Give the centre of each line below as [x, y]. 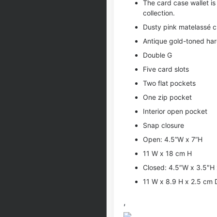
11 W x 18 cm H [167, 153]
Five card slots [166, 69]
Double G [157, 55]
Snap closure [163, 125]
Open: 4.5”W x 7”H [173, 139]
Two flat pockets [169, 83]
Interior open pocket [175, 111]
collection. [159, 13]
